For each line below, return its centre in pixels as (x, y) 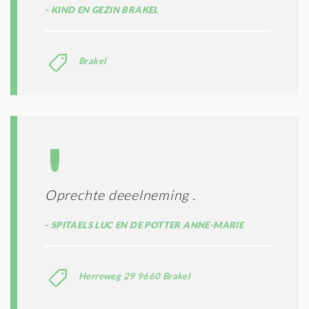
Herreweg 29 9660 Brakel (135, 276)
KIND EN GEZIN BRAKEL (103, 10)
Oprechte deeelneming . (120, 195)
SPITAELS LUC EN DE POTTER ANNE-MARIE (146, 225)
